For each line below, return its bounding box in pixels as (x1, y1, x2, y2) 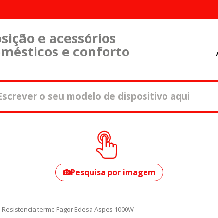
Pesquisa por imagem (70, 166, 156, 178)
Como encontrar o (61, 120, 153, 133)
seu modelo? (61, 133, 124, 146)
